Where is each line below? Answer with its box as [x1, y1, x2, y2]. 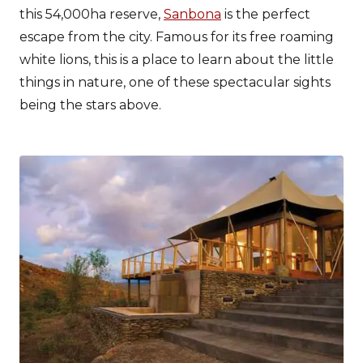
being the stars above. [19, 97, 161, 113]
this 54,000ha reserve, [19, 6, 164, 23]
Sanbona [164, 6, 221, 23]
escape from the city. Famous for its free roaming [19, 29, 334, 45]
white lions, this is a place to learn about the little [19, 52, 334, 68]
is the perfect [221, 6, 310, 23]
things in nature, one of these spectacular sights [19, 75, 331, 91]
